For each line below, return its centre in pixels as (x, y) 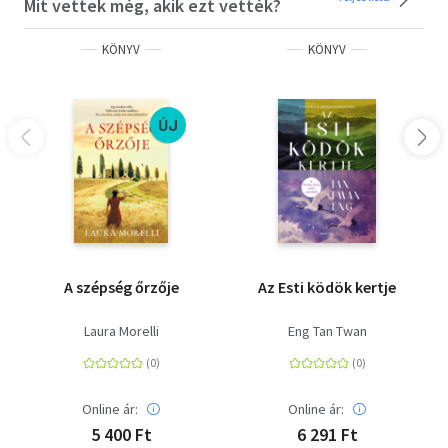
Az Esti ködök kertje (327, 286)
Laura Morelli (121, 330)
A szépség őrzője (121, 286)
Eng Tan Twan (327, 330)
